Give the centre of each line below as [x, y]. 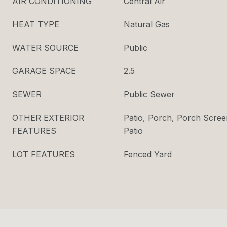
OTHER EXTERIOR [48, 118]
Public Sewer [149, 94]
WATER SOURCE [45, 48]
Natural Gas [147, 24]
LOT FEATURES [44, 154]
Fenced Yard [148, 154]
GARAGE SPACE [44, 71]
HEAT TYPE [36, 24]
